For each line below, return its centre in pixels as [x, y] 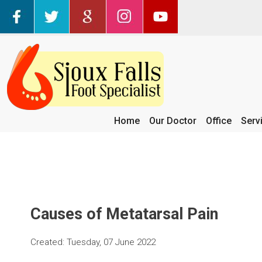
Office [218, 121]
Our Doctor [173, 121]
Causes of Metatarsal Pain [124, 214]
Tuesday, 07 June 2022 [111, 242]
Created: [49, 242]
